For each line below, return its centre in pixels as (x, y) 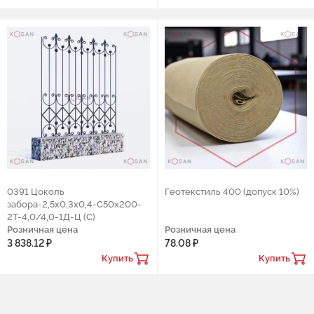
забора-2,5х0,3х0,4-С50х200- (74, 204)
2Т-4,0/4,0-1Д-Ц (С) (51, 217)
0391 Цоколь (36, 192)
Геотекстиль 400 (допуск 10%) (232, 192)
